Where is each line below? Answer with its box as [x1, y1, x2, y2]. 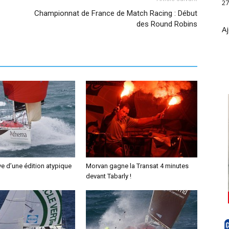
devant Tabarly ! [86, 172, 131, 180]
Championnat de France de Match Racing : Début [34, 9, 197, 18]
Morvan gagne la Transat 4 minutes [86, 162, 189, 170]
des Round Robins [136, 19, 197, 29]
